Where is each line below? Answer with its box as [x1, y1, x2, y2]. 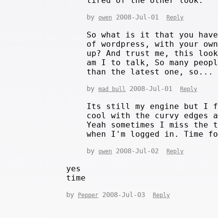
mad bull [98, 85, 126, 92]
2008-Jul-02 [112, 146, 167, 155]
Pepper [78, 191, 98, 199]
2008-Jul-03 [98, 190, 153, 199]
